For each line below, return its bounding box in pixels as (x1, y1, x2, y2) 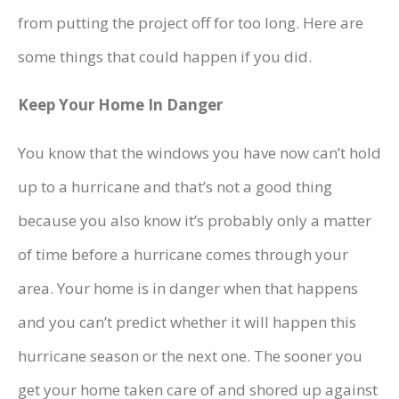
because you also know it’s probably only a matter (18, 210, 371, 232)
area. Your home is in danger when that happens (18, 278, 358, 299)
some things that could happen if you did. (18, 46, 312, 68)
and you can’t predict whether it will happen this (18, 312, 356, 333)
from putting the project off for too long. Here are (18, 12, 363, 34)
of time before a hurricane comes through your (18, 244, 348, 265)
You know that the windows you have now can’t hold (18, 142, 381, 164)
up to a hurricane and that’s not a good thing (18, 176, 332, 198)
